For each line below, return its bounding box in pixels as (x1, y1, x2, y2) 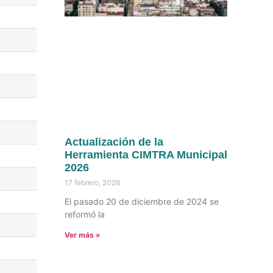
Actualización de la (64, 136, 163, 149)
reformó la (64, 209, 105, 220)
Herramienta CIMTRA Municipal (64, 149, 227, 161)
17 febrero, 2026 (64, 178, 120, 188)
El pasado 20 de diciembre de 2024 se (64, 196, 219, 207)
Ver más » (64, 230, 101, 240)
